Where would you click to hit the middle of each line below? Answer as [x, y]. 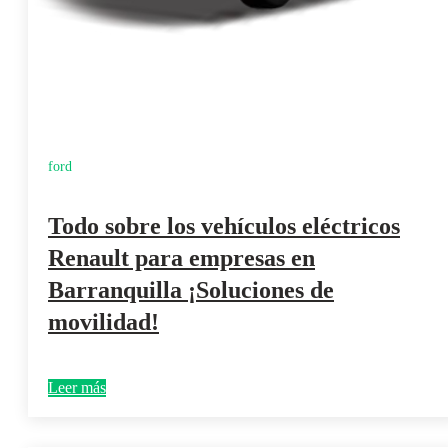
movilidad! [103, 321]
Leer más [77, 387]
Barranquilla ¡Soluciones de [191, 289]
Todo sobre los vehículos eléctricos [224, 225]
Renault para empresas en [181, 257]
